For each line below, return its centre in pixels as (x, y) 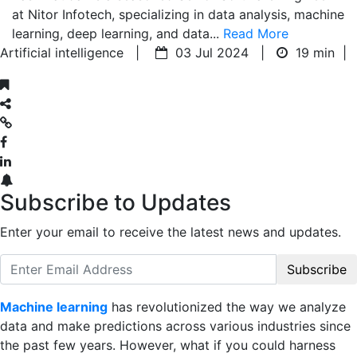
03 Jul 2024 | (222, 52)
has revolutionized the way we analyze (227, 306)
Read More (256, 33)
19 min (315, 52)
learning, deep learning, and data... (118, 33)
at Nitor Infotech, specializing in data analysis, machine (178, 14)
